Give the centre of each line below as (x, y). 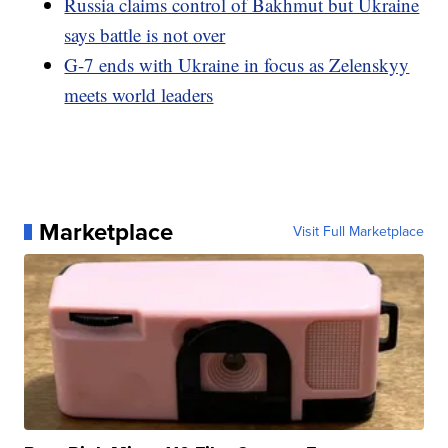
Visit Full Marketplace (358, 231)
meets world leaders (139, 94)
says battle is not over (145, 34)
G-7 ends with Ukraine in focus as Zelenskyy (237, 64)
